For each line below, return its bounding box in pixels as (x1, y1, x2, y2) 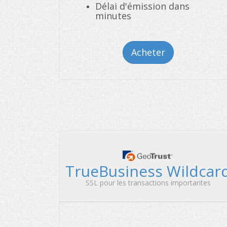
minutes (95, 10, 131, 22)
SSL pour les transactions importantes (85, 178, 211, 187)
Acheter (131, 46, 165, 58)
